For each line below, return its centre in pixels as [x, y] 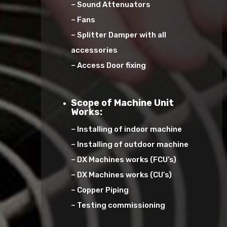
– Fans [83, 20]
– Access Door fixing [109, 65]
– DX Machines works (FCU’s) [124, 159]
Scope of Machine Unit [123, 103]
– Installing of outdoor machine [130, 144]
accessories [94, 50]
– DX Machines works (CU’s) [122, 175]
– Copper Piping [100, 190]
